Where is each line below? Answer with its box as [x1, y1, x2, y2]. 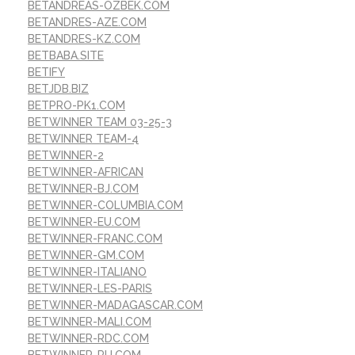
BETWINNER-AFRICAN [28, 166, 143, 179]
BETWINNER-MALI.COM [28, 315, 151, 329]
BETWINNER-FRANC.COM [28, 232, 162, 246]
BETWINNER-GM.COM [28, 249, 144, 262]
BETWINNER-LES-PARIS [28, 282, 152, 296]
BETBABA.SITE [28, 49, 104, 63]
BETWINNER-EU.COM [28, 216, 140, 229]
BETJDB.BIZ [28, 82, 89, 96]
